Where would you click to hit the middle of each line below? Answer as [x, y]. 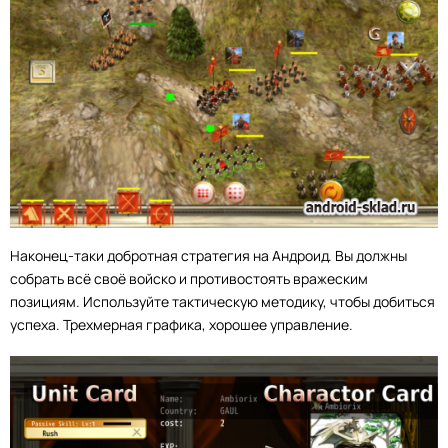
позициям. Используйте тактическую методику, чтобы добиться [222, 302]
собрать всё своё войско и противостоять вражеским [189, 279]
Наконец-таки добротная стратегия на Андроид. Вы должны [208, 256]
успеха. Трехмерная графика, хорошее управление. [181, 325]
